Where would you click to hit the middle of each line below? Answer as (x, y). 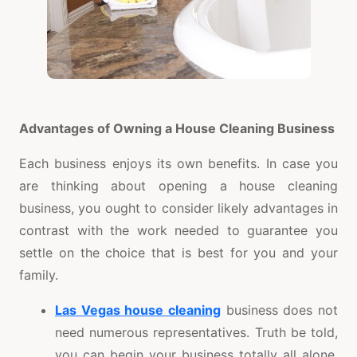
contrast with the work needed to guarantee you (178, 230)
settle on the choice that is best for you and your (178, 252)
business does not (279, 310)
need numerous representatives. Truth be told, (196, 332)
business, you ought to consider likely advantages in (178, 208)
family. (39, 275)
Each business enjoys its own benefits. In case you (178, 163)
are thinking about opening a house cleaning (178, 185)
